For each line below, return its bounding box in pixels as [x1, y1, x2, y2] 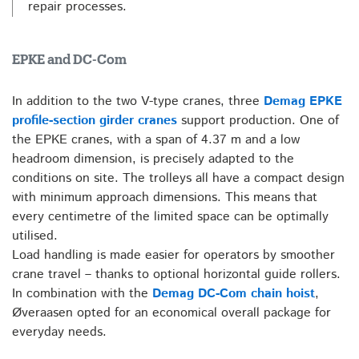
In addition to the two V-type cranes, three [12, 92, 264, 111]
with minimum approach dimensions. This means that [12, 188, 317, 207]
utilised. [12, 227, 58, 245]
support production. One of [177, 111, 339, 130]
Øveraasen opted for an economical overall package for [12, 304, 331, 322]
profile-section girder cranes [12, 111, 177, 130]
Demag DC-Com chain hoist [152, 284, 315, 303]
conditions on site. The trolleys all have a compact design [12, 169, 345, 188]
